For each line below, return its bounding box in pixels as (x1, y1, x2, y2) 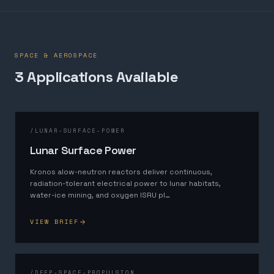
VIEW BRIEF (30, 217, 79, 226)
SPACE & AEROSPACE (15, 51, 98, 60)
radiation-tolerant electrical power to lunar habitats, (30, 179, 221, 188)
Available (113, 67, 179, 86)
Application (23, 67, 106, 86)
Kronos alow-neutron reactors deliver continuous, (30, 167, 212, 177)
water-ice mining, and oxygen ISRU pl (30, 190, 165, 200)
